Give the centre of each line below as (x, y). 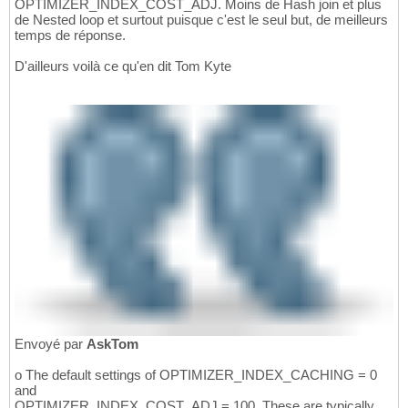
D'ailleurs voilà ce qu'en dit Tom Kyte (123, 66)
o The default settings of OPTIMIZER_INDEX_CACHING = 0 (196, 374)
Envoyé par (51, 343)
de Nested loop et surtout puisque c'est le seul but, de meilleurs (201, 19)
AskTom (112, 343)
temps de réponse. (70, 35)
